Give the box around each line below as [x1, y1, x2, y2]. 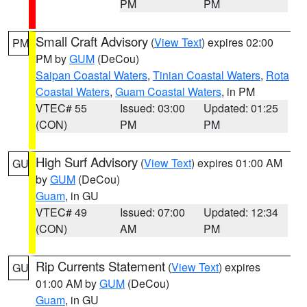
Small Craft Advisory [36, 32, 148, 50]
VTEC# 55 [36, 100, 87, 116]
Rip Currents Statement [36, 257, 165, 275]
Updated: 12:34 [204, 204, 279, 220]
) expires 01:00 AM [191, 155, 282, 171]
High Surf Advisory [36, 153, 138, 171]
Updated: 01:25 [204, 100, 279, 116]
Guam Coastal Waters [115, 84, 221, 99]
